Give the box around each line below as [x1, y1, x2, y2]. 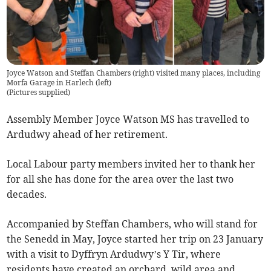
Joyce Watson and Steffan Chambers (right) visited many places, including [7, 68, 261, 78]
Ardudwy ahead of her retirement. [7, 128, 168, 141]
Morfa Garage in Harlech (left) [7, 78, 112, 88]
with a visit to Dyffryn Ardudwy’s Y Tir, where [7, 248, 221, 261]
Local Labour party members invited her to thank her [7, 158, 256, 171]
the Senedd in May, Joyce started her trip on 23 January [7, 233, 264, 246]
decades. [7, 188, 47, 201]
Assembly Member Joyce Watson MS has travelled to [7, 113, 250, 126]
